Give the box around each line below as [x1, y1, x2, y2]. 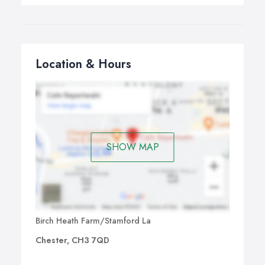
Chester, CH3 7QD [35, 234, 109, 247]
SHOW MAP [106, 140, 159, 154]
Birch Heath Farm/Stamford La [35, 215, 151, 227]
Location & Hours [35, 56, 131, 73]
